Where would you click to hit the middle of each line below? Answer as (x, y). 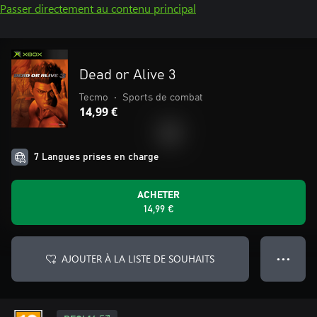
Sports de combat (163, 98)
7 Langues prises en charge (97, 157)
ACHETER (158, 195)
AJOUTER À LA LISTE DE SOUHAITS (138, 259)
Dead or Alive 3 (128, 75)
